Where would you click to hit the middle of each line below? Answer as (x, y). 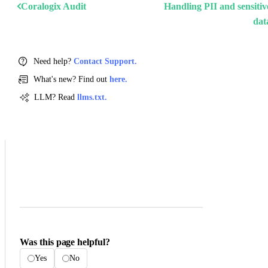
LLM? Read (56, 98)
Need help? (54, 62)
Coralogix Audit (54, 7)
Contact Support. (105, 62)
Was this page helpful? (65, 242)
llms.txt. (92, 98)
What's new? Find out (71, 80)
